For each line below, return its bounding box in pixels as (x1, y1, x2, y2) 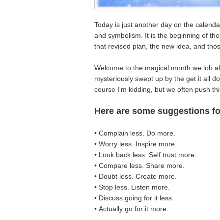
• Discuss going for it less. (94, 193, 174, 202)
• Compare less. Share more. (94, 161, 185, 169)
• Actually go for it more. (94, 204, 168, 213)
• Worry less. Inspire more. (94, 139, 177, 148)
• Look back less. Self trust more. (94, 150, 196, 159)
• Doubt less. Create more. (94, 172, 177, 180)
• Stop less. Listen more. (94, 183, 170, 191)
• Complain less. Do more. (94, 129, 175, 137)
